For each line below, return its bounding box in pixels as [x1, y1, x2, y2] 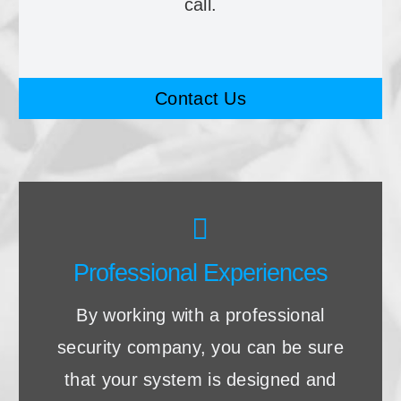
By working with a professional [76, 305, 325, 326]
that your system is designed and [64, 370, 337, 390]
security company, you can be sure [57, 337, 344, 358]
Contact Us [155, 89, 246, 109]
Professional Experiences [73, 259, 328, 287]
